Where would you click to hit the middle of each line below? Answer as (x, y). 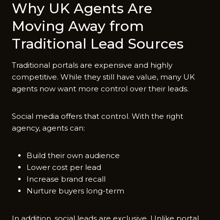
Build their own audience (73, 155)
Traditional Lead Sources (98, 43)
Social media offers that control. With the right (97, 116)
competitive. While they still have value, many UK (103, 77)
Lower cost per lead (64, 167)
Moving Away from (78, 26)
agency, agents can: (48, 128)
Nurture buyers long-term (75, 191)
